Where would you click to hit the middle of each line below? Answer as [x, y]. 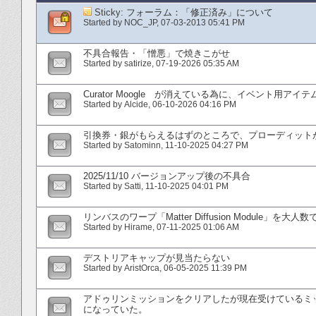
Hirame [138, 227]
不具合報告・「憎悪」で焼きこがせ [157, 53]
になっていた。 [115, 309]
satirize [138, 63]
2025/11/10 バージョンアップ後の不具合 [167, 176]
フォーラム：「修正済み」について [200, 12]
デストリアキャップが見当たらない [157, 257]
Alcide [136, 104]
